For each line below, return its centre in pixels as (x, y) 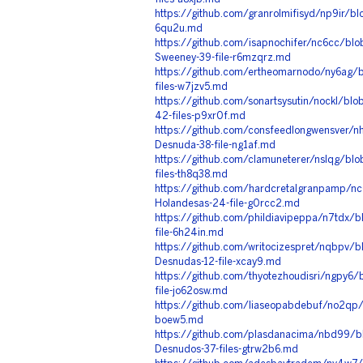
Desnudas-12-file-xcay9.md (218, 262)
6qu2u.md (179, 29)
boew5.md (179, 320)
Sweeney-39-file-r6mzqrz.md (223, 58)
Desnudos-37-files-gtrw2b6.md (226, 350)
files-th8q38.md (191, 175)
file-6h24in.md (189, 233)
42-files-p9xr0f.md (200, 116)
